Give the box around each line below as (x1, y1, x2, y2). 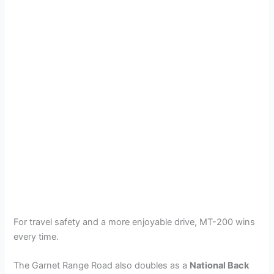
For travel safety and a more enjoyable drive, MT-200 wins (13, 216, 256, 228)
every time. (13, 231, 59, 242)
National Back (190, 259, 250, 271)
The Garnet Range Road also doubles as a (13, 259, 190, 271)
